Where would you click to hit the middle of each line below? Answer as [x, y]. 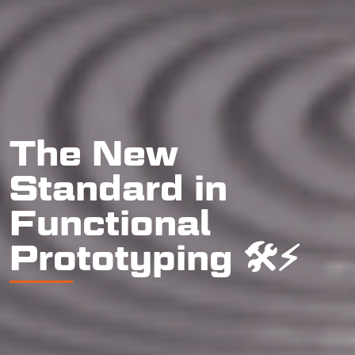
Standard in [118, 187]
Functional [110, 222]
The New [94, 152]
